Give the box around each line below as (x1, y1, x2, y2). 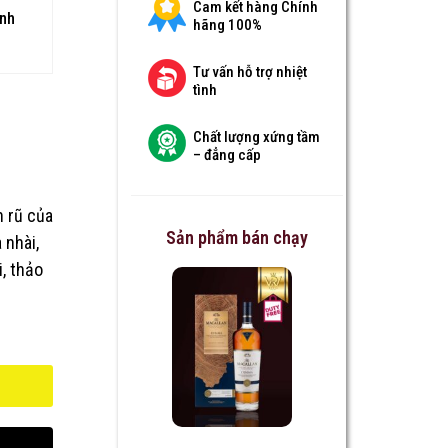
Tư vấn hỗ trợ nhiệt (192, 63, 307, 82)
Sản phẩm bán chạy (166, 226, 308, 248)
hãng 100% (192, 16, 262, 35)
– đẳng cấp (192, 146, 261, 165)
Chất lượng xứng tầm (192, 128, 320, 147)
